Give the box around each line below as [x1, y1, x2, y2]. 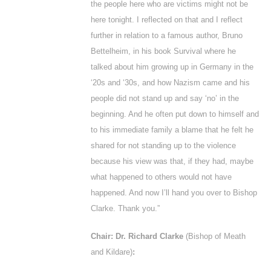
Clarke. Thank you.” [91, 204, 160, 213]
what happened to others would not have [91, 172, 232, 181]
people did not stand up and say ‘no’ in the [91, 94, 239, 103]
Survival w [174, 47, 210, 56]
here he [210, 47, 236, 56]
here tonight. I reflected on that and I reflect [91, 15, 243, 24]
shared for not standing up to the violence [91, 141, 236, 150]
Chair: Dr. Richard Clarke [91, 232, 186, 241]
